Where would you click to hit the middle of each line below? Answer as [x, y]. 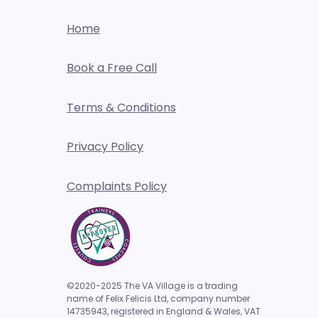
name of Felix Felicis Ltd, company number [158, 298]
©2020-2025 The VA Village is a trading [152, 286]
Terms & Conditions [121, 108]
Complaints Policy [117, 186]
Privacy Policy [105, 147]
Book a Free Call [112, 68]
